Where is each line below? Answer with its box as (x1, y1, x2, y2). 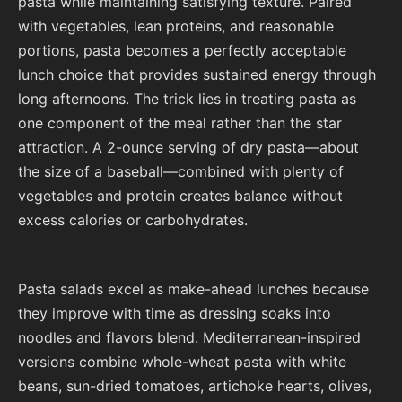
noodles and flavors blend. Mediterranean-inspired (18, 328, 361, 346)
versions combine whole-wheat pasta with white (18, 352, 346, 371)
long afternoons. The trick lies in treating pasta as (18, 90, 356, 109)
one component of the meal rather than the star (18, 114, 342, 133)
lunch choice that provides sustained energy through (18, 66, 376, 84)
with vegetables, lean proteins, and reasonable (18, 17, 334, 36)
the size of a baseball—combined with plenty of (18, 162, 344, 181)
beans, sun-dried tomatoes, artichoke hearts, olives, (18, 376, 371, 395)
